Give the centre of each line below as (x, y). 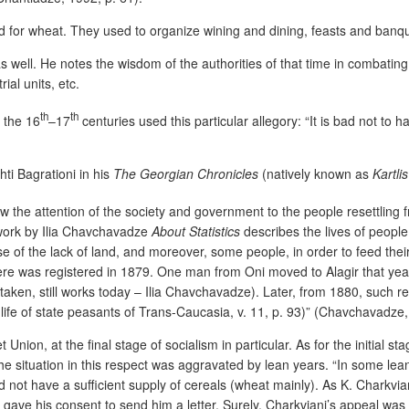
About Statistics (196, 231)
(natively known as (315, 174)
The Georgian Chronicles (186, 174)
